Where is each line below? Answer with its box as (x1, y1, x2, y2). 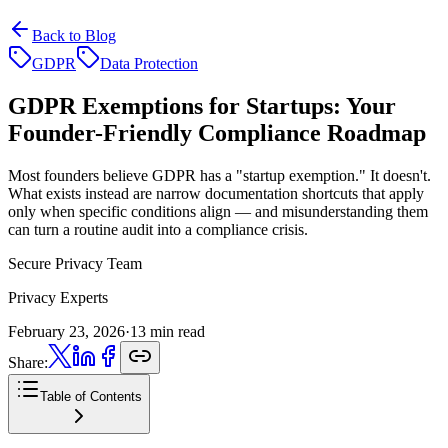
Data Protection (100, 55, 198, 72)
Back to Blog (32, 27, 116, 44)
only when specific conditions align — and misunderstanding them (8, 202, 428, 220)
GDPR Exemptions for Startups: (8, 92, 341, 119)
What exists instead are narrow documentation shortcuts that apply (8, 184, 424, 202)
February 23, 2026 (8, 322, 125, 340)
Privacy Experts (8, 288, 108, 306)
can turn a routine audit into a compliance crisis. (8, 220, 308, 238)
